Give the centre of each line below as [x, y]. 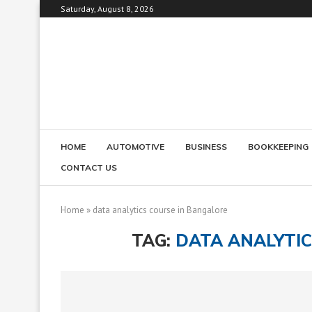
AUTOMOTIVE [135, 146]
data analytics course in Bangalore [160, 210]
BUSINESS [206, 146]
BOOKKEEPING [278, 146]
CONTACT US [89, 167]
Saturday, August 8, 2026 [107, 9]
